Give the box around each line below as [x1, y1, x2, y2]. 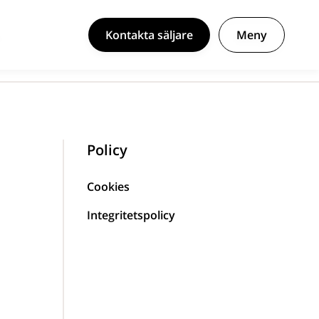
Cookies [86, 179, 130, 194]
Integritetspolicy [86, 207, 175, 223]
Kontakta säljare [105, 27, 193, 43]
